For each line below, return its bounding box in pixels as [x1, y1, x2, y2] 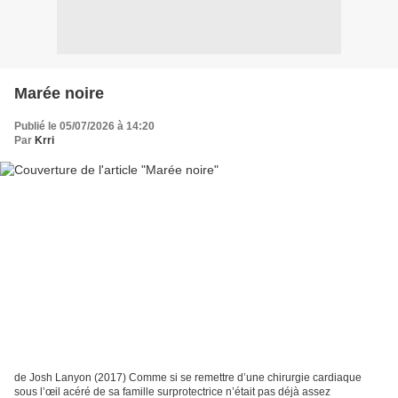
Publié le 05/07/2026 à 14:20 [14, 119, 155, 132]
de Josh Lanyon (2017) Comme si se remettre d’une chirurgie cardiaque [14, 371, 362, 385]
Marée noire [14, 84, 104, 102]
